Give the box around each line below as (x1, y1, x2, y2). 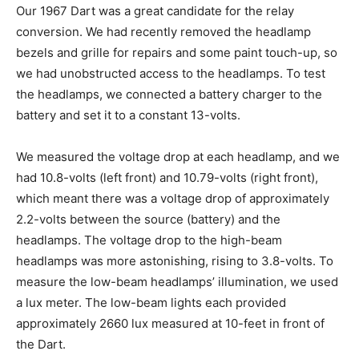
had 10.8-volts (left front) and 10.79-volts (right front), (16, 169, 318, 185)
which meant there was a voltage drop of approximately (16, 190, 329, 206)
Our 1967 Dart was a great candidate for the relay (16, 2, 294, 18)
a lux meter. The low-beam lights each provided (16, 294, 286, 310)
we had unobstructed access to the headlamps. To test (16, 65, 325, 81)
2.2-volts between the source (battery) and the (16, 211, 280, 227)
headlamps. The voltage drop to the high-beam (16, 232, 282, 248)
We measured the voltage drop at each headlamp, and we (16, 148, 340, 164)
